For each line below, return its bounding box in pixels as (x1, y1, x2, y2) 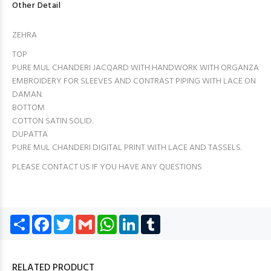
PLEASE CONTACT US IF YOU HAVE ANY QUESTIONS (12, 160, 202, 174)
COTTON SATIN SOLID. (12, 114, 93, 128)
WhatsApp (117, 212, 155, 226)
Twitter (73, 212, 99, 226)
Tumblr (160, 212, 184, 226)
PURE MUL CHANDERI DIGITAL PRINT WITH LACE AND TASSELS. (12, 141, 242, 155)
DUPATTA (12, 128, 48, 142)
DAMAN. (12, 88, 43, 102)
